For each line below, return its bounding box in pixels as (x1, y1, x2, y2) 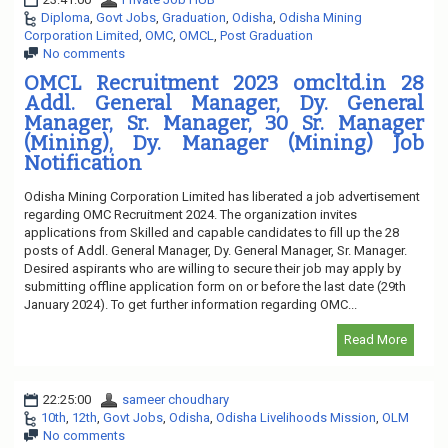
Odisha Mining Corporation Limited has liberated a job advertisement (24, 188, 420, 204)
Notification (24, 150, 142, 175)
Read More (344, 331, 407, 347)
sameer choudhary (122, 391, 229, 407)
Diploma (41, 9, 90, 25)
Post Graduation (220, 27, 313, 43)
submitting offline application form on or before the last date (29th (24, 278, 406, 294)
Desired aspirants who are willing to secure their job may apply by (24, 260, 401, 276)
